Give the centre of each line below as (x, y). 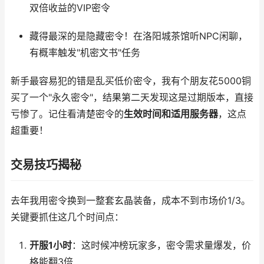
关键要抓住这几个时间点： (67, 217)
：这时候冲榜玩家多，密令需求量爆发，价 (161, 245)
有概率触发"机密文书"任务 (85, 53)
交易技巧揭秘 (46, 165)
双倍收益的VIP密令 (70, 8)
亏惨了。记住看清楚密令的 (67, 114)
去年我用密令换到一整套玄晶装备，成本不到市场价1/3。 (131, 201)
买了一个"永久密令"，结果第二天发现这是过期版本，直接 (132, 98)
